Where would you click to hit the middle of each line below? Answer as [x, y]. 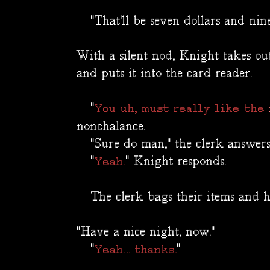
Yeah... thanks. [136, 250]
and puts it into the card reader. [165, 74]
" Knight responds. [176, 162]
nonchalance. [111, 127]
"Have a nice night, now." [146, 232]
